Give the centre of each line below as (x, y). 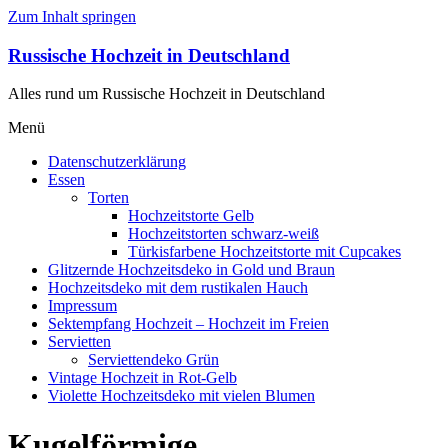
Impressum (82, 306)
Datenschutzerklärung (117, 162)
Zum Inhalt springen (72, 16)
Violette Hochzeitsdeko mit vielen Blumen (181, 396)
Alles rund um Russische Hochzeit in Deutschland (166, 94)
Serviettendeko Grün (153, 360)
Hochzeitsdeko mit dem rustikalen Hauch (178, 288)
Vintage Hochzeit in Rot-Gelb (142, 378)
